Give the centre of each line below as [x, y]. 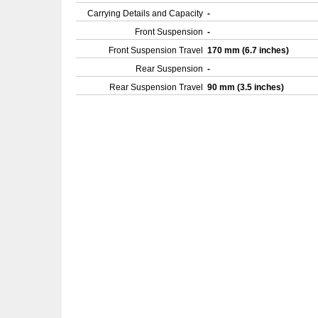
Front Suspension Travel [156, 50]
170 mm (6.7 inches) [249, 50]
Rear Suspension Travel [156, 87]
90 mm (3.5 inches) [247, 87]
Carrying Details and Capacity [145, 13]
